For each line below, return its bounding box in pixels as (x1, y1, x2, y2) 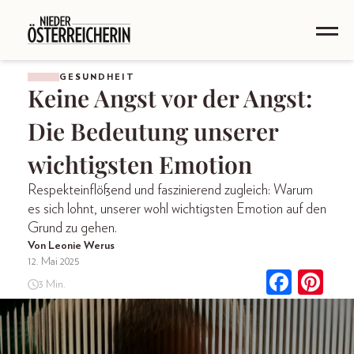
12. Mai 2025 (28, 256, 80, 267)
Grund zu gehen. (28, 221, 117, 235)
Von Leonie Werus (28, 240, 115, 251)
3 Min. (38, 278, 66, 290)
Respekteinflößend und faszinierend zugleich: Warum (28, 183, 313, 198)
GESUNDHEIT (59, 73, 135, 81)
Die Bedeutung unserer (28, 115, 278, 147)
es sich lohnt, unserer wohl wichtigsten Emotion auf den (28, 202, 326, 217)
